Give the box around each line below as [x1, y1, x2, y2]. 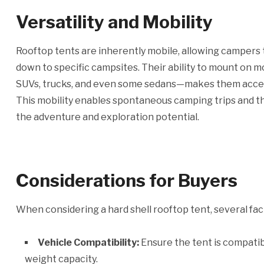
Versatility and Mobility [15, 11, 213, 32]
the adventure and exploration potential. [15, 111, 199, 123]
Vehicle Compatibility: [37, 237, 139, 248]
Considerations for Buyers [15, 170, 237, 191]
